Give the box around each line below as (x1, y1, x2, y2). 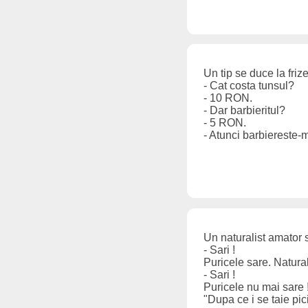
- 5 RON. (203, 117, 246, 129)
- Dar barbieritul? (203, 104, 285, 117)
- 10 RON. (203, 92, 252, 104)
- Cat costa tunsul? (203, 80, 294, 92)
